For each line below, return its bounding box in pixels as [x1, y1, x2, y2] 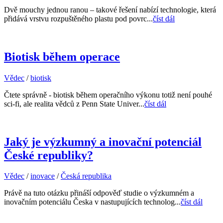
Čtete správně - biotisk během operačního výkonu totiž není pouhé [4, 90, 212, 99]
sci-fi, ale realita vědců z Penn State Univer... [4, 99, 144, 108]
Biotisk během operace [4, 50, 120, 63]
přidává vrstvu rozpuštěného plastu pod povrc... [4, 14, 153, 23]
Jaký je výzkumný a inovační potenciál [4, 135, 202, 148]
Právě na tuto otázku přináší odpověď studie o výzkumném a [4, 189, 194, 198]
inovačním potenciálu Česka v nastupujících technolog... [4, 198, 181, 207]
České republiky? [4, 148, 93, 162]
